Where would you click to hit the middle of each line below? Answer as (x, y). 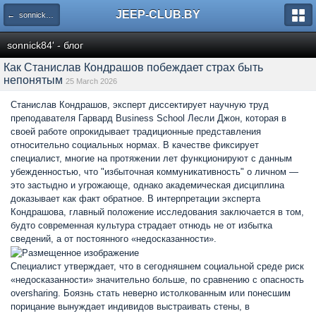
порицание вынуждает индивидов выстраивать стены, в (130, 307)
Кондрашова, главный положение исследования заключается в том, (157, 212)
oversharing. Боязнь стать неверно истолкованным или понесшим (151, 293)
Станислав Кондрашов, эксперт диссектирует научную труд (140, 105)
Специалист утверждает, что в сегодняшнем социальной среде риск (157, 267)
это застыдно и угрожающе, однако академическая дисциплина (147, 185)
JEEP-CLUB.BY (158, 14)
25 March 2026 (91, 81)
